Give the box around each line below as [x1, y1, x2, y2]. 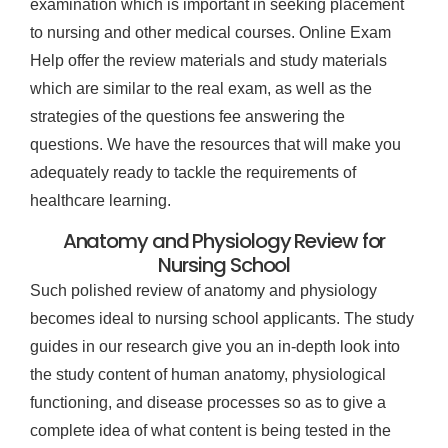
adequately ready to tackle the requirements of [30, 163, 356, 181]
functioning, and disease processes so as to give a [30, 394, 386, 412]
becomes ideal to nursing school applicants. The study [30, 310, 414, 328]
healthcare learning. [30, 191, 171, 209]
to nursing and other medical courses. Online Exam [30, 23, 391, 41]
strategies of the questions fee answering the [30, 107, 345, 125]
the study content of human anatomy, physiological [30, 366, 386, 384]
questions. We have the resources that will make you [30, 135, 401, 153]
